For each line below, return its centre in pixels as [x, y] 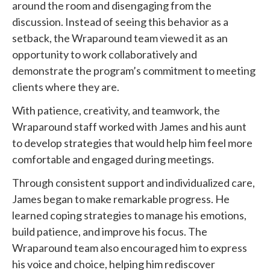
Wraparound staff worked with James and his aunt [129, 126]
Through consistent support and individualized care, [133, 182]
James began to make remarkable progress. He [121, 199]
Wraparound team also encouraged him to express [130, 247]
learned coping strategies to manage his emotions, [129, 215]
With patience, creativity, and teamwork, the [116, 110]
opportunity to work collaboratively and [105, 54]
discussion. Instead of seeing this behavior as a [120, 21]
